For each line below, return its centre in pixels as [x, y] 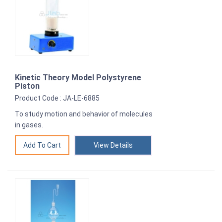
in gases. [29, 125]
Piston [27, 86]
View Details [113, 145]
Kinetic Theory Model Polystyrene [78, 78]
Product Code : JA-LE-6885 [57, 98]
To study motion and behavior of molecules [84, 114]
